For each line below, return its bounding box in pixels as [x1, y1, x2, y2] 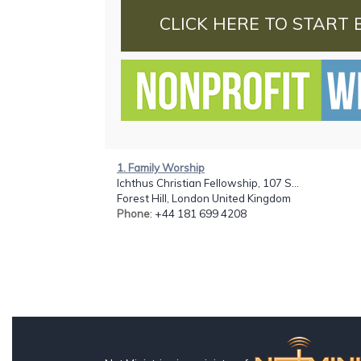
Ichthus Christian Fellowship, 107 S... [117, 176, 299, 189]
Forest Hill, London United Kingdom [117, 191, 291, 205]
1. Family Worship [117, 160, 205, 174]
